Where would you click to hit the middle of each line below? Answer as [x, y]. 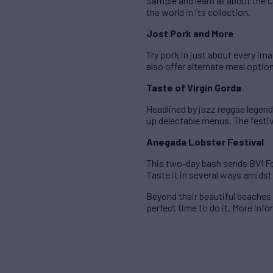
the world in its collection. [198, 12]
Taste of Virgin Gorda [194, 88]
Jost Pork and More [190, 34]
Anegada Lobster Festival [205, 142]
